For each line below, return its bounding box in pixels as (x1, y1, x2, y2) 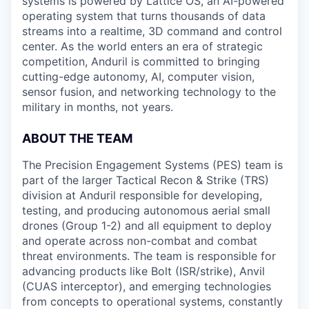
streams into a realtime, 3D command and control (22, 24, 282, 38)
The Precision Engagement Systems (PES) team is (22, 158, 283, 172)
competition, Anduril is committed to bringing (22, 54, 260, 68)
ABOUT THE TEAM (22, 131, 132, 146)
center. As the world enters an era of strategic (22, 39, 263, 53)
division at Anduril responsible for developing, (22, 188, 262, 202)
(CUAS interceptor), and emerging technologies (22, 279, 271, 293)
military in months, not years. (22, 100, 173, 114)
